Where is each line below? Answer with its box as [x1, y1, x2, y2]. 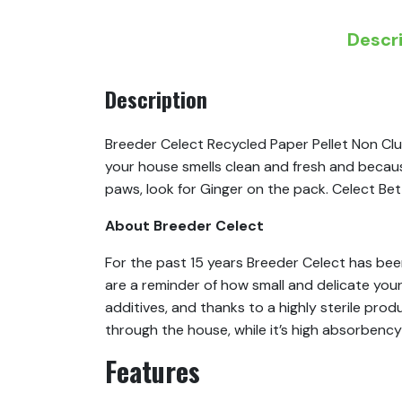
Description [105, 83, 207, 116]
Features [105, 351, 200, 392]
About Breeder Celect [105, 216, 264, 236]
